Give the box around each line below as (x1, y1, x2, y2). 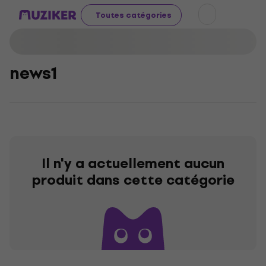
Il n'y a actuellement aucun (42, 152, 224, 175)
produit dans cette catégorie (31, 169, 235, 191)
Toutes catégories (96, 8, 172, 21)
